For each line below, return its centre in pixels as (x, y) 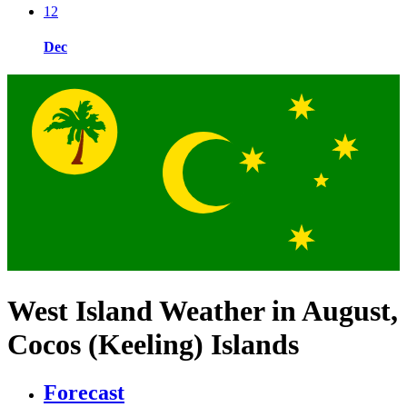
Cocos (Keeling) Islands (153, 344)
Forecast (84, 393)
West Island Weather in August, (203, 310)
